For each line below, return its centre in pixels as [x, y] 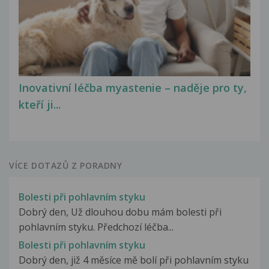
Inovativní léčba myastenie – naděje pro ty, [133, 88]
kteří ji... [40, 105]
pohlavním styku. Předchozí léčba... [96, 227]
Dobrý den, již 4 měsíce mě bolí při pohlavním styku [134, 260]
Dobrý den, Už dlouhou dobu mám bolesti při [120, 212]
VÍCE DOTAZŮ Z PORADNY [66, 165]
